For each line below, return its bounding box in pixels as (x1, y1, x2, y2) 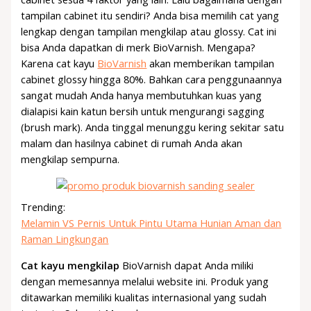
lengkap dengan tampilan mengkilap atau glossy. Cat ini (21, 24, 277, 39)
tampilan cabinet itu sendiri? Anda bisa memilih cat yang (21, 8, 280, 23)
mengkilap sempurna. (21, 152, 120, 167)
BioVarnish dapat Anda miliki (119, 258, 254, 272)
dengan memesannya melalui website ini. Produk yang (21, 274, 269, 288)
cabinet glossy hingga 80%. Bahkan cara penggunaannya (21, 72, 283, 87)
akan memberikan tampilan (146, 56, 275, 71)
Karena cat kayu (21, 56, 98, 71)
